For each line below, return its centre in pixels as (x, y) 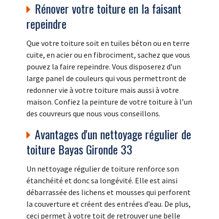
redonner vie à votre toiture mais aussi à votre (103, 90)
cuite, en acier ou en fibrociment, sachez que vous (108, 55)
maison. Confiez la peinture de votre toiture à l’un (109, 101)
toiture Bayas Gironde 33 (79, 149)
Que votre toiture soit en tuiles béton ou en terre (108, 43)
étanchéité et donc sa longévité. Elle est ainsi (102, 180)
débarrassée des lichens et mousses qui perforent (109, 192)
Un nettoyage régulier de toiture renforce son (103, 168)
